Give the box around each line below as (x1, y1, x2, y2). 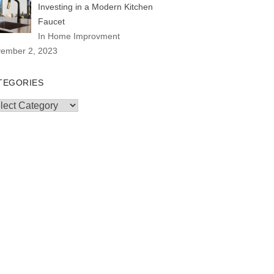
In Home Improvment (37, 31, 120, 41)
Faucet (37, 17, 65, 26)
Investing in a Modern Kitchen (37, 2, 153, 12)
